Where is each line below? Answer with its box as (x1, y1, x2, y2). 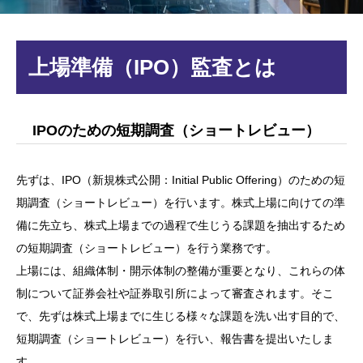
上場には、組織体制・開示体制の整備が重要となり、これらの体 (16, 264, 345, 278)
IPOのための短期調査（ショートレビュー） (32, 122, 320, 139)
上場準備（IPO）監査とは (28, 55, 276, 80)
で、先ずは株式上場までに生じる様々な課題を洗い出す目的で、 (16, 310, 345, 323)
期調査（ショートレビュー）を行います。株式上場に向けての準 (16, 196, 345, 210)
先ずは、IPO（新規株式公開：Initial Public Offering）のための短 (16, 173, 345, 187)
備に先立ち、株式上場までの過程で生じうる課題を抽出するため (16, 219, 345, 233)
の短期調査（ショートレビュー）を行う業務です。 (16, 241, 277, 255)
